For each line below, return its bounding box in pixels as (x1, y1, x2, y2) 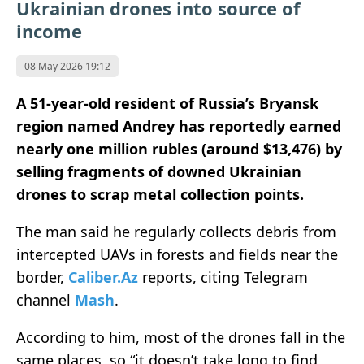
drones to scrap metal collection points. (16, 184, 304, 205)
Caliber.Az (68, 267, 138, 288)
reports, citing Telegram (142, 267, 308, 288)
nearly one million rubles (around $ (16, 139, 271, 159)
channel (16, 290, 71, 310)
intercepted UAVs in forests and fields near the (16, 245, 338, 265)
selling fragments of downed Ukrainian (16, 162, 301, 182)
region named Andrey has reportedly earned (16, 116, 341, 136)
